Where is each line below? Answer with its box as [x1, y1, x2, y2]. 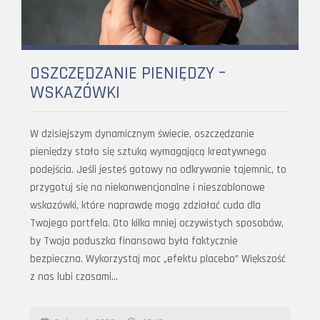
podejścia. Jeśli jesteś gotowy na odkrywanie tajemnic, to [30, 162, 286, 176]
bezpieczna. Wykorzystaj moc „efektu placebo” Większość [30, 251, 286, 266]
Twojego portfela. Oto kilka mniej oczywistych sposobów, [30, 216, 284, 230]
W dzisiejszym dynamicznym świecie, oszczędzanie [30, 126, 254, 141]
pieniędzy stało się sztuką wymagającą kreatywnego [30, 144, 266, 159]
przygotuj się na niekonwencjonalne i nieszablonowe [30, 180, 265, 194]
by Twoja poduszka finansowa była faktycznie [30, 234, 238, 248]
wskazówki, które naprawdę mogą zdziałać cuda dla [30, 198, 261, 212]
